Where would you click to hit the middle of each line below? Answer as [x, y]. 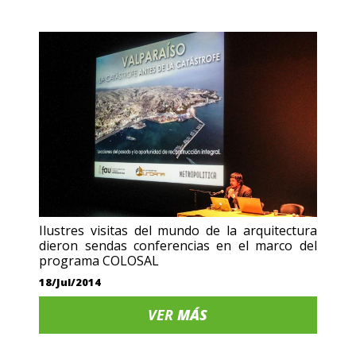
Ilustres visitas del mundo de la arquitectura [178, 230]
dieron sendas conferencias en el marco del [178, 245]
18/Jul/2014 [70, 282]
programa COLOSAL [99, 260]
